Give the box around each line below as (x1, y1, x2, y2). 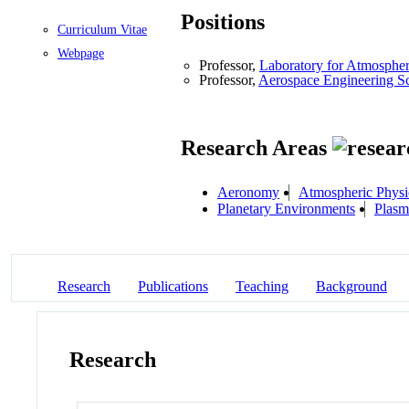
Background (316, 278, 387, 294)
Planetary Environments (217, 200, 355, 216)
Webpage (58, 46, 104, 60)
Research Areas (181, 136, 332, 161)
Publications (138, 278, 208, 294)
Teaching (236, 278, 288, 294)
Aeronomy (217, 184, 279, 200)
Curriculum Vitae (58, 22, 147, 37)
